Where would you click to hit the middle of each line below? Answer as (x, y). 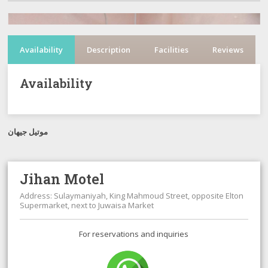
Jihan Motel (62, 179)
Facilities (172, 50)
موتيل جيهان (28, 132)
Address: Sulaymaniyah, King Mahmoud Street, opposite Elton (132, 196)
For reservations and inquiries (134, 234)
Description (109, 50)
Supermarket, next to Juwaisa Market (87, 205)
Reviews (228, 50)
